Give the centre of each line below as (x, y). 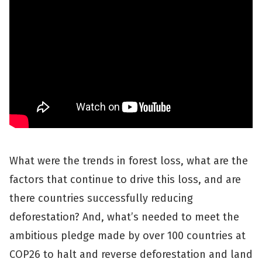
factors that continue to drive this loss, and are (125, 180)
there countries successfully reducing (101, 198)
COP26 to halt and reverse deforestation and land (131, 254)
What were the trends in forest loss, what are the (129, 161)
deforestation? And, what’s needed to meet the (124, 217)
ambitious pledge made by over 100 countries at (127, 236)
